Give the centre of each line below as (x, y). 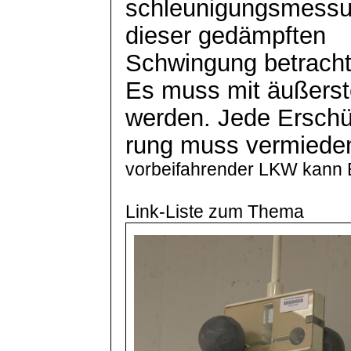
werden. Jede (202, 117)
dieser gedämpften (226, 35)
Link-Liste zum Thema (215, 211)
